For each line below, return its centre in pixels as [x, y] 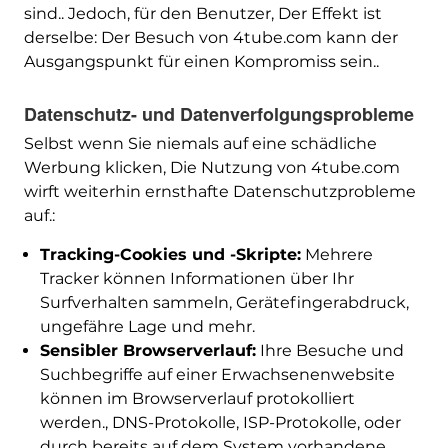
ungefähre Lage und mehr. [147, 327]
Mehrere [336, 255]
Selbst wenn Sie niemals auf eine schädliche [200, 144]
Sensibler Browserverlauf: [147, 351]
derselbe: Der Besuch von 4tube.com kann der [210, 38]
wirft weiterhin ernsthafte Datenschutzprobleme [219, 192]
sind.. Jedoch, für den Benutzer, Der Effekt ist [202, 14]
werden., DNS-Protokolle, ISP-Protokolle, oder [220, 423]
